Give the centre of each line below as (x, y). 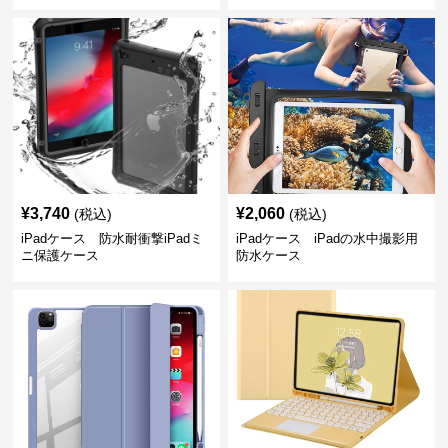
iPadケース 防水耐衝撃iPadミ (112, 238)
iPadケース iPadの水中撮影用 (326, 238)
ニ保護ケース (60, 255)
